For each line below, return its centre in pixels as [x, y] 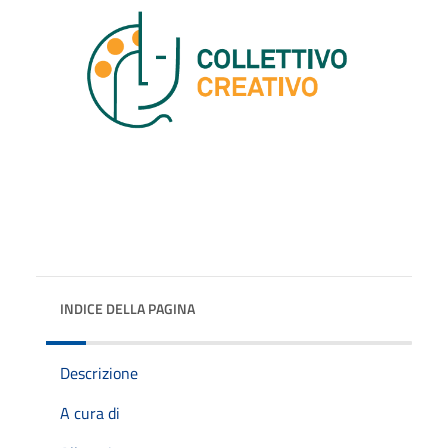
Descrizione [99, 372]
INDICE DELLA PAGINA [127, 308]
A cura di [90, 412]
